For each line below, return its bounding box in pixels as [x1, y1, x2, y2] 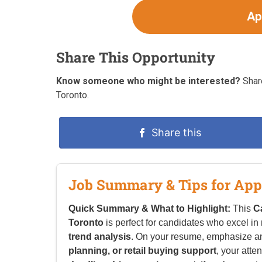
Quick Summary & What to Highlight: [68, 204, 230, 214]
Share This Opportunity [56, 48, 215, 67]
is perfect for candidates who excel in [104, 218, 261, 228]
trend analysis [68, 232, 131, 242]
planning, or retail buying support [68, 246, 216, 256]
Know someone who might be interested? [56, 75, 240, 87]
